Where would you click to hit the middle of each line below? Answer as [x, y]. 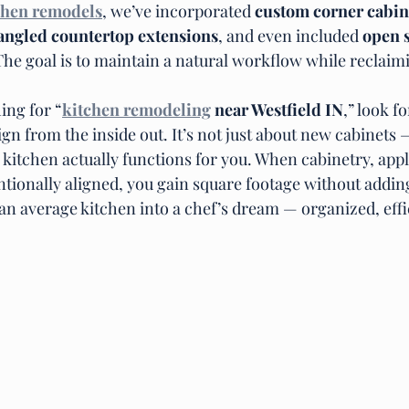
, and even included [290, 35]
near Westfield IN [277, 109]
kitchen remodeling [136, 109]
